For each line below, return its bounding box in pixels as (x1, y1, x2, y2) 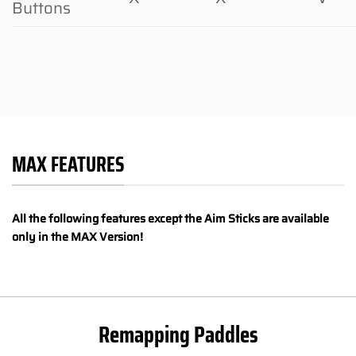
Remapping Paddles (98, 316, 258, 354)
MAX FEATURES (12, 149, 124, 181)
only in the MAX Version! (12, 227, 143, 246)
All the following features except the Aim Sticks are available (12, 209, 329, 227)
